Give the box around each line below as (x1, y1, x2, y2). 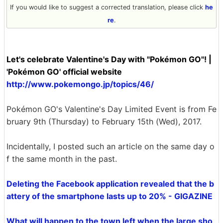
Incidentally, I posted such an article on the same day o (6, 141, 215, 151)
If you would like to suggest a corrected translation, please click (10, 3, 205, 11)
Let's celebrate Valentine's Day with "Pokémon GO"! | (6, 54, 212, 64)
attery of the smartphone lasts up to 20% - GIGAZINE (6, 191, 213, 201)
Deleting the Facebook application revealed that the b (6, 179, 214, 189)
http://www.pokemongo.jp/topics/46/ (6, 79, 154, 89)
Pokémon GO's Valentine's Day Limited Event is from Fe (6, 104, 217, 114)
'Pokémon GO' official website (6, 67, 122, 77)
